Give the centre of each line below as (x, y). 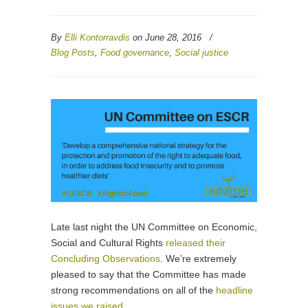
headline (234, 290)
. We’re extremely (198, 258)
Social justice (201, 53)
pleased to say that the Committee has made (148, 274)
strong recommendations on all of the (133, 290)
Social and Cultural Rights (108, 243)
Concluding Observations (106, 258)
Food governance (135, 53)
